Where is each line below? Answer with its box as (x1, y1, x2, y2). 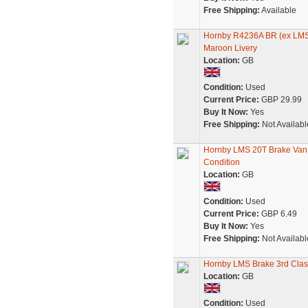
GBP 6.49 (258, 209, 297, 219)
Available (259, 5, 296, 15)
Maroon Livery (203, 43, 257, 53)
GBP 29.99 (258, 95, 302, 104)
